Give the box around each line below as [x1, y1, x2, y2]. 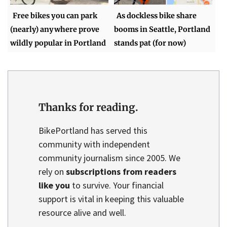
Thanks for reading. [39, 100, 138, 113]
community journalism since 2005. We [39, 152, 180, 164]
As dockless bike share [117, 11, 197, 21]
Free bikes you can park [13, 11, 98, 21]
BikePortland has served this [39, 124, 147, 136]
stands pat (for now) [114, 39, 186, 48]
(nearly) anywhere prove [10, 25, 100, 34]
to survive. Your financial [70, 179, 164, 191]
